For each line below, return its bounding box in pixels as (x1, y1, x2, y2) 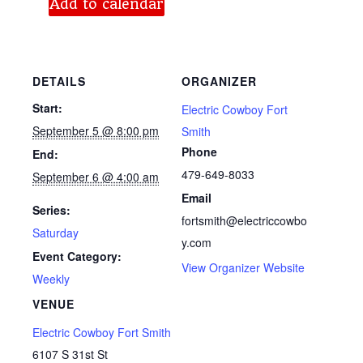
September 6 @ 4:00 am (32, 169, 159, 186)
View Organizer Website (181, 259, 305, 276)
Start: (32, 100, 62, 117)
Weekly (32, 271, 70, 288)
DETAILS (32, 73, 86, 90)
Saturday (32, 224, 79, 241)
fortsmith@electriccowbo (181, 212, 307, 229)
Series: (32, 202, 70, 219)
